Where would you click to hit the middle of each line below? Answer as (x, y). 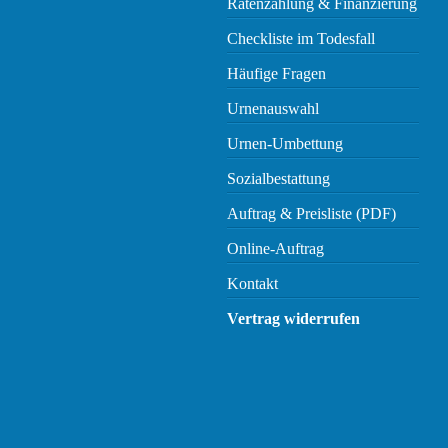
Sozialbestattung (278, 179)
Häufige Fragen (276, 74)
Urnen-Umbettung (285, 144)
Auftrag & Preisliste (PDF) (311, 214)
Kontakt (252, 284)
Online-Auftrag (275, 249)
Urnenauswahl (273, 109)
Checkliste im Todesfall (301, 39)
